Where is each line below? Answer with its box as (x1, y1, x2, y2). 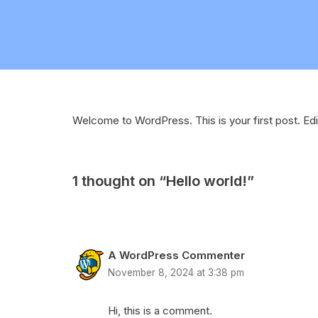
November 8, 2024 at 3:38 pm (108, 266, 244, 278)
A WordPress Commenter (108, 248, 245, 262)
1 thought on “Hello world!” (72, 172, 254, 190)
